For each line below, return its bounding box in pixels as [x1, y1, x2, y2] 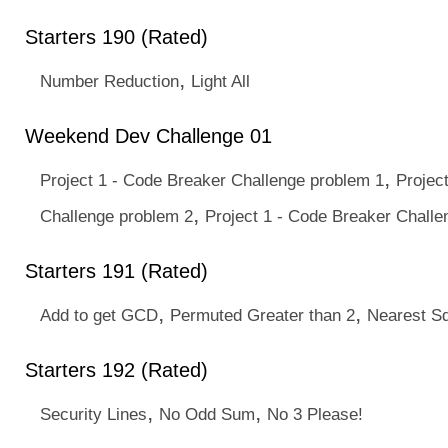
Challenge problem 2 [40, 206, 193, 226]
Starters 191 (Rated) [25, 260, 208, 282]
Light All [191, 71, 250, 91]
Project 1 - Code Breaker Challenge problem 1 [40, 170, 384, 190]
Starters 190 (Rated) [25, 26, 208, 48]
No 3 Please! [267, 404, 363, 424]
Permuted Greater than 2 [170, 305, 355, 325]
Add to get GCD [40, 305, 158, 325]
